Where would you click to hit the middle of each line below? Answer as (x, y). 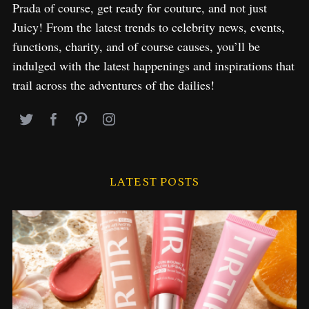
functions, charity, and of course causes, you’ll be (136, 46)
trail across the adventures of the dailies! (113, 84)
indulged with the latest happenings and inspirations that (153, 65)
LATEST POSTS (154, 182)
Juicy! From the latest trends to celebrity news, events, (148, 27)
